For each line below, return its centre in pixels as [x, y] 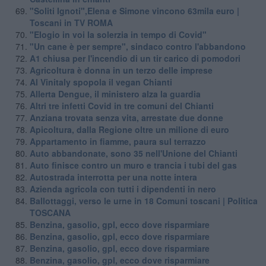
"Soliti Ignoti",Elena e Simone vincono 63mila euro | [134, 10]
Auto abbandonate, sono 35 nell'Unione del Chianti [133, 153]
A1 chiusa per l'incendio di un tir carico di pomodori [135, 58]
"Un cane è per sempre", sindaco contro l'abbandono [137, 46]
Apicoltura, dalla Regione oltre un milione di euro [129, 129]
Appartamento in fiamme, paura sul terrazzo [118, 141]
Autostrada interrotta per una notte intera [113, 177]
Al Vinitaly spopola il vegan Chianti [101, 82]
